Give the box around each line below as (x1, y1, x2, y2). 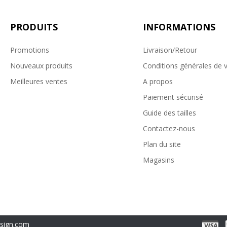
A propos (142, 77, 173, 87)
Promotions (10, 45, 49, 55)
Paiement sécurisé (142, 92, 203, 102)
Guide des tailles (142, 108, 196, 118)
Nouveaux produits (10, 61, 72, 71)
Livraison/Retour (142, 45, 197, 55)
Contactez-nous (142, 124, 195, 134)
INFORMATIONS (142, 21, 215, 33)
